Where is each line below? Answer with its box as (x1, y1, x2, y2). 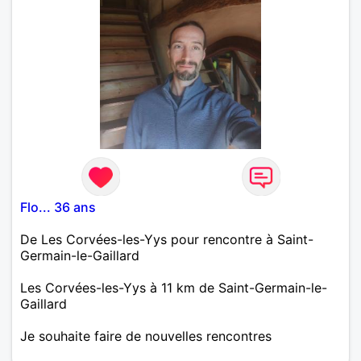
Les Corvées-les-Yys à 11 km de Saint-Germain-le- (20, 279, 327, 296)
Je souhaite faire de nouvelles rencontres (20, 327, 272, 344)
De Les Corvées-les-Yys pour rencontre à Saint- (20, 230, 313, 247)
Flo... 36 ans (20, 198, 96, 215)
